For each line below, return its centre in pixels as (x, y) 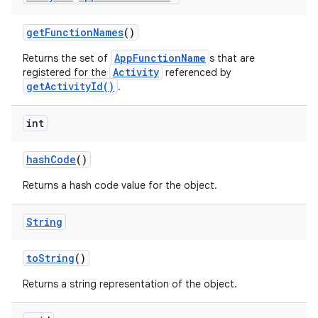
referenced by (197, 72)
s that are (232, 58)
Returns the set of (67, 58)
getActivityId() (70, 86)
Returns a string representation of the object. (130, 284)
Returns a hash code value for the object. (120, 185)
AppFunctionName (160, 58)
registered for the (66, 72)
